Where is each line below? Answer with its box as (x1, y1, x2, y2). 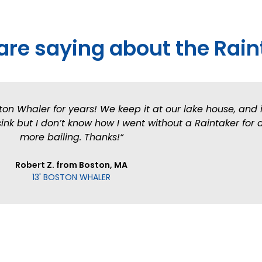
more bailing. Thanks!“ (19, 130, 123, 144)
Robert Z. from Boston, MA (15, 158, 127, 171)
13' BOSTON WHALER (32, 171, 111, 183)
